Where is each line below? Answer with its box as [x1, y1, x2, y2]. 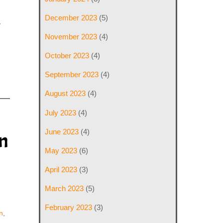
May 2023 [45, 146, 78, 155]
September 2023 [45, 70, 99, 79]
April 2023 [45, 165, 78, 174]
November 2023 [45, 32, 98, 41]
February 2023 [45, 203, 93, 212]
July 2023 [45, 108, 77, 117]
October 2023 [45, 51, 90, 60]
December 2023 [45, 13, 98, 22]
